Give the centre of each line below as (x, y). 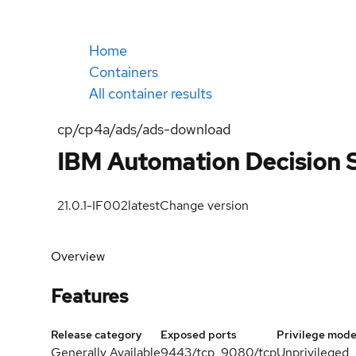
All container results (151, 93)
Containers (124, 72)
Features (90, 296)
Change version (204, 205)
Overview (78, 256)
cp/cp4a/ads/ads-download (144, 129)
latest (144, 205)
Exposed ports (199, 334)
